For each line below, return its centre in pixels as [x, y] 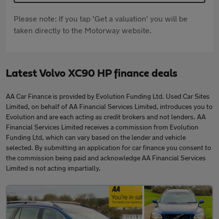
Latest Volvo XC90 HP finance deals [92, 74]
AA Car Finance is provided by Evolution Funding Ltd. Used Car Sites [108, 96]
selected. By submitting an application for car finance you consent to [109, 148]
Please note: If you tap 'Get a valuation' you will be [101, 19]
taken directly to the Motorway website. [83, 30]
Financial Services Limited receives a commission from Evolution [102, 127]
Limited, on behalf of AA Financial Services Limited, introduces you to [109, 107]
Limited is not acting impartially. [53, 168]
